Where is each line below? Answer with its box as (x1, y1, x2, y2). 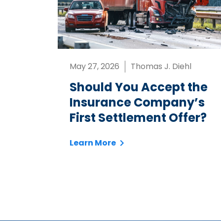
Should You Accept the (70, 79, 208, 96)
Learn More (70, 137, 116, 149)
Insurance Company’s (70, 94, 205, 111)
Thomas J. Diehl (131, 61, 191, 73)
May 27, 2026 (70, 61, 119, 73)
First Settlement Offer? (70, 110, 207, 126)
